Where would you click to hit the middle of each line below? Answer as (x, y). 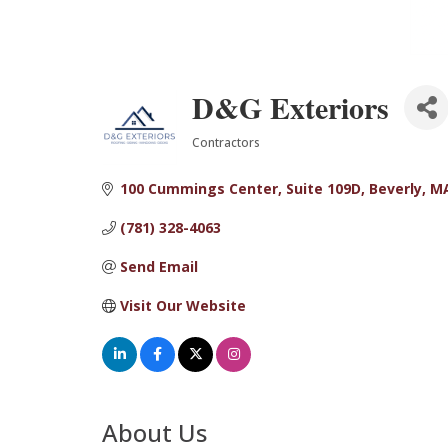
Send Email (158, 266)
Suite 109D (323, 188)
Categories (232, 154)
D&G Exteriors (290, 107)
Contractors (226, 142)
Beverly (395, 188)
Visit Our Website (182, 305)
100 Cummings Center (198, 188)
